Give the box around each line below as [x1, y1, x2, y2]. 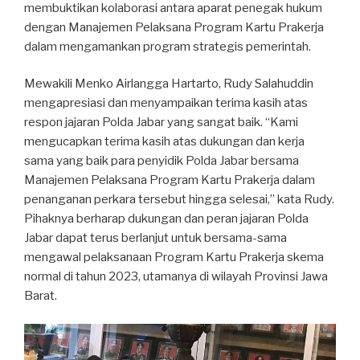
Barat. [24, 288, 57, 304]
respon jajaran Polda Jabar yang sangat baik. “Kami [24, 115, 298, 130]
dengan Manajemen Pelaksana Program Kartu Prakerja [24, 19, 324, 35]
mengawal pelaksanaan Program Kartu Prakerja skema [24, 250, 324, 265]
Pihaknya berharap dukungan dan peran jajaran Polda [24, 211, 309, 227]
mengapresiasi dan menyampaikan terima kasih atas [24, 96, 308, 111]
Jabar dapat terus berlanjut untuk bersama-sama [24, 231, 287, 246]
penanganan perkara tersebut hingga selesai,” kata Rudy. [24, 192, 334, 207]
